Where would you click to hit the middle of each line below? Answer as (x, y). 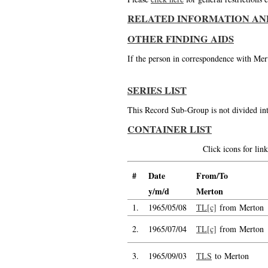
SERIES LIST (157, 90)
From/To (212, 176)
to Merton (230, 256)
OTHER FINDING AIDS (181, 39)
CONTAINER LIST (170, 129)
